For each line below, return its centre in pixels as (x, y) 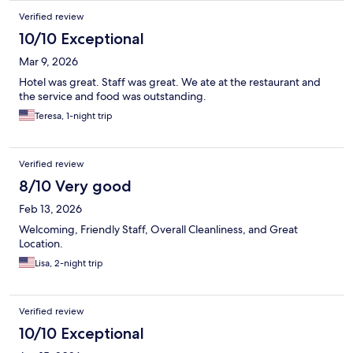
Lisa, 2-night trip (69, 264)
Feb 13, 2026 (50, 209)
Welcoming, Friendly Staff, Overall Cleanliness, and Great (158, 230)
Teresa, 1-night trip (74, 116)
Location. (41, 244)
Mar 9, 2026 (48, 62)
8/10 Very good (75, 186)
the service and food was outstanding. (113, 97)
